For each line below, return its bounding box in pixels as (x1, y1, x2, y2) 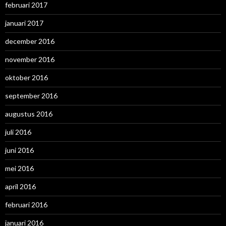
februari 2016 (5, 200, 47, 209)
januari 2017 (5, 19, 43, 28)
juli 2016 (5, 128, 31, 137)
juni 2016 (5, 146, 34, 155)
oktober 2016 (5, 73, 48, 82)
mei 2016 (5, 164, 34, 173)
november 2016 (5, 55, 54, 64)
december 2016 (5, 37, 54, 46)
